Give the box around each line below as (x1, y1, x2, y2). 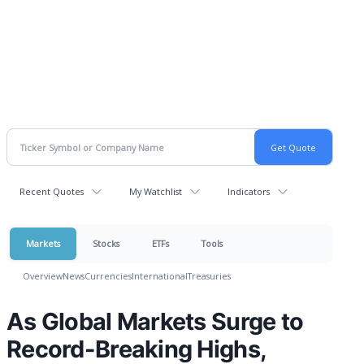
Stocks (93, 237, 119, 249)
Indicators (227, 185, 270, 197)
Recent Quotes (19, 185, 84, 197)
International (132, 270, 188, 282)
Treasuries (188, 270, 231, 282)
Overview (23, 270, 63, 282)
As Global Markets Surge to (6, 307, 304, 336)
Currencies (84, 270, 132, 282)
